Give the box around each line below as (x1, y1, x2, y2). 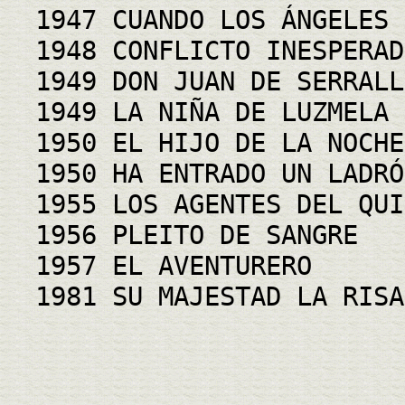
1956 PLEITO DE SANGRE (35, 219, 358, 250)
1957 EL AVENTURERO (35, 250, 312, 281)
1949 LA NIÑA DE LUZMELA (35, 96, 389, 127)
